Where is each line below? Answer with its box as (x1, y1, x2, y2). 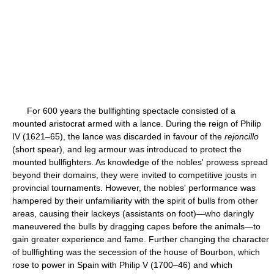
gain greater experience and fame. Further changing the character (12, 234, 269, 244)
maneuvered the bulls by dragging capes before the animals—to (12, 221, 261, 231)
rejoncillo (224, 131, 259, 141)
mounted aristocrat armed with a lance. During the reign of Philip (12, 119, 261, 128)
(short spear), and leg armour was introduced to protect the (12, 144, 242, 154)
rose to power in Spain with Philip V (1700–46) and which (12, 260, 232, 270)
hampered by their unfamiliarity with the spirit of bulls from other (12, 196, 258, 206)
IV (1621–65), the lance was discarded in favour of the (12, 131, 224, 141)
